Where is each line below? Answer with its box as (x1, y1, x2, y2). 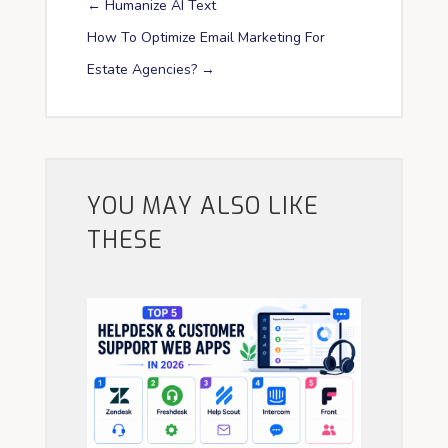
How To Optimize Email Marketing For (86, 27, 325, 47)
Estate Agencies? (86, 59, 197, 79)
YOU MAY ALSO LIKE (86, 190, 319, 222)
